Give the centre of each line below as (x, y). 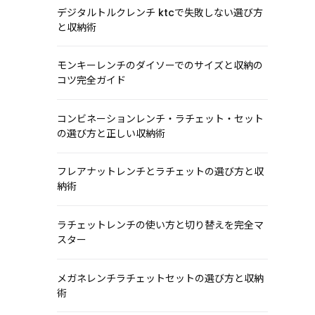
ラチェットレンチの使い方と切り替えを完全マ (160, 225)
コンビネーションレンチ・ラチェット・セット (160, 118)
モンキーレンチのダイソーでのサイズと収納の (160, 66)
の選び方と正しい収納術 (111, 133)
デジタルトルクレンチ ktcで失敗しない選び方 (160, 12)
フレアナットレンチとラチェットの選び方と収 (160, 172)
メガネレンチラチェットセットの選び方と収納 (160, 278)
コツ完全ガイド (91, 81)
